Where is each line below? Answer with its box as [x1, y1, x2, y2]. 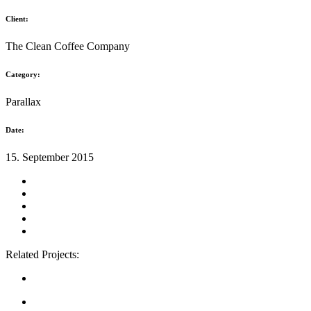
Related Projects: [6, 248, 79, 260]
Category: [6, 69, 40, 78]
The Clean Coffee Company [6, 40, 130, 52]
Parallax [6, 95, 41, 108]
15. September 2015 [6, 151, 94, 163]
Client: [6, 14, 28, 23]
